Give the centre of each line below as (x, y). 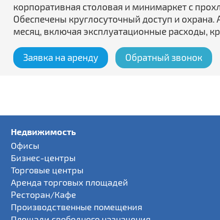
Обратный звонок (164, 57)
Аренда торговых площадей (70, 182)
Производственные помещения (77, 207)
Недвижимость (44, 131)
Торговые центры (47, 170)
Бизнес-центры (43, 158)
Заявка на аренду (61, 57)
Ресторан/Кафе (44, 194)
